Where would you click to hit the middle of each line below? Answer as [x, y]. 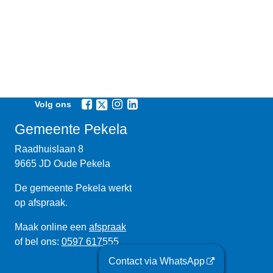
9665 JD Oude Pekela [62, 163]
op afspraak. [41, 202]
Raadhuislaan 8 [49, 149]
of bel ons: [38, 241]
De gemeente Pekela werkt [73, 188]
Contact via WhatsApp [157, 261]
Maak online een [51, 227]
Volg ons [53, 105]
